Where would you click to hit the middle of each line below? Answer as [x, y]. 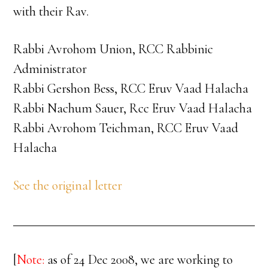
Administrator [50, 69]
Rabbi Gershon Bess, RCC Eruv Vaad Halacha [131, 89]
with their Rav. [51, 11]
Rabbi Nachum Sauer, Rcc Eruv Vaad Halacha [133, 108]
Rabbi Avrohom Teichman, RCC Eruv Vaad [126, 128]
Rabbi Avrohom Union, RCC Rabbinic [113, 49]
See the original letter [68, 185]
